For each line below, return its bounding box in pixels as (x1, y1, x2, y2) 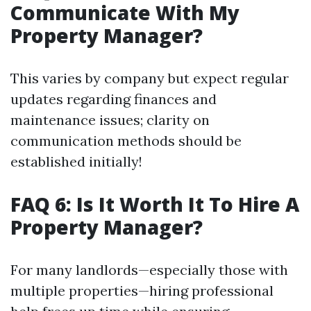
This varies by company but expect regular (10, 69, 289, 87)
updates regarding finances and (10, 90, 217, 108)
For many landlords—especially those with (10, 261, 288, 278)
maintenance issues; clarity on (10, 111, 210, 128)
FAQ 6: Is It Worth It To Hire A (10, 191, 299, 217)
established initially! (10, 153, 142, 170)
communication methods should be (10, 132, 242, 149)
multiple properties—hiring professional (10, 282, 274, 299)
